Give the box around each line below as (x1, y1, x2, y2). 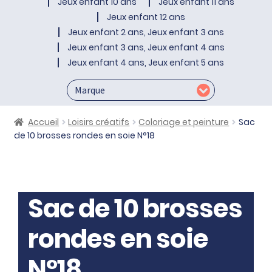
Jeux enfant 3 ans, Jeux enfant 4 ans (67, 41, 225, 54)
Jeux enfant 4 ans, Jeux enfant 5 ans (67, 56, 224, 69)
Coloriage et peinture (138, 116, 229, 129)
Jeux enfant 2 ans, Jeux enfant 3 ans (67, 26, 224, 39)
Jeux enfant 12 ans (106, 11, 185, 24)
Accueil (28, 116, 59, 129)
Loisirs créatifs (68, 116, 130, 129)
